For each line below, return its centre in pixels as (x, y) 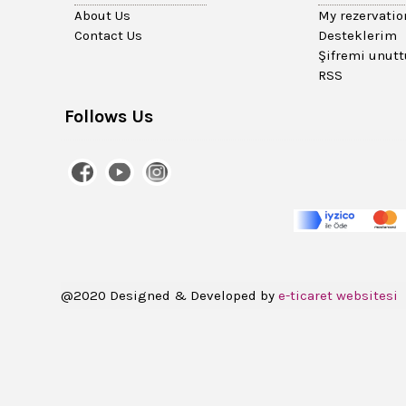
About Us (103, 15)
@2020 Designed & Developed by (170, 295)
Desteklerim (357, 35)
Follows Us (109, 116)
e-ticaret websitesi (338, 295)
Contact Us (109, 35)
